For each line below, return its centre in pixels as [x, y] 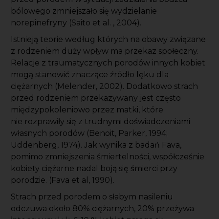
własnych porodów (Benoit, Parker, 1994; [89, 133]
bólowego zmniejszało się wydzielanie [84, 11]
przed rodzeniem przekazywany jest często [96, 98]
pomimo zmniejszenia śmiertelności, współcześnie [108, 157]
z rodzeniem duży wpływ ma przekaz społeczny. [105, 51]
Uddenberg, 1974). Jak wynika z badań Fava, [96, 145]
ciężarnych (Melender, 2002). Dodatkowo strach [105, 87]
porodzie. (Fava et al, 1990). [63, 180]
